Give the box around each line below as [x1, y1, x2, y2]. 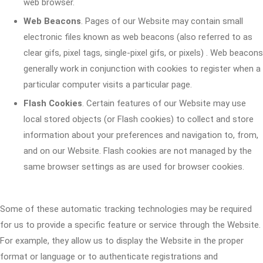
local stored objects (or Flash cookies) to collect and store [23, 114, 254, 124]
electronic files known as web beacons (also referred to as [23, 32, 252, 42]
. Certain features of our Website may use [82, 98, 246, 109]
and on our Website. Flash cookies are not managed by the [23, 146, 252, 156]
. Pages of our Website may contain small [81, 16, 243, 26]
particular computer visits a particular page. [23, 79, 192, 90]
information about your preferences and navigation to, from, [23, 130, 258, 140]
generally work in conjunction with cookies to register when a [23, 63, 261, 74]
